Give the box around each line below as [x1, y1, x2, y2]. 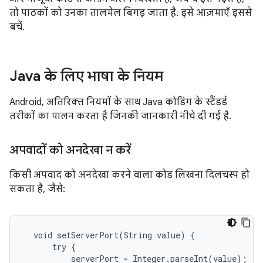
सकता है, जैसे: [9, 183, 65, 195]
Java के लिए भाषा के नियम [9, 68, 163, 85]
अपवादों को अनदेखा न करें [9, 143, 131, 157]
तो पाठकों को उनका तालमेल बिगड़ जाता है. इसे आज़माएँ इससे [9, 7, 252, 19]
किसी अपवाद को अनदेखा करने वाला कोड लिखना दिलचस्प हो [9, 169, 249, 181]
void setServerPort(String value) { [24, 230, 195, 241]
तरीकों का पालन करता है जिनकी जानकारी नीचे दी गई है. [9, 110, 231, 122]
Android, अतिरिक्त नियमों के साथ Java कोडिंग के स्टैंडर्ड [9, 96, 227, 108]
